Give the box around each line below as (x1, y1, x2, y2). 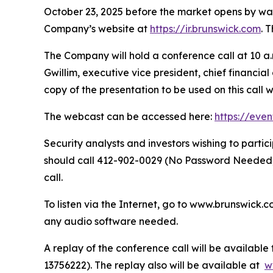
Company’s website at (44, 22, 150, 35)
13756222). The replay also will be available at (44, 258, 264, 271)
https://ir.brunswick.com (150, 22, 261, 35)
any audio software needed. (44, 214, 180, 227)
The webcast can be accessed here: (44, 110, 214, 122)
